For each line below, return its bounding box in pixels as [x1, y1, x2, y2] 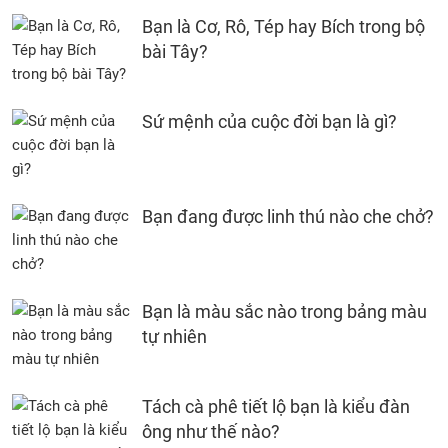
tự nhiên [142, 326, 207, 347]
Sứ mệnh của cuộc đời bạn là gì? [142, 111, 397, 132]
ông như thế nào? [142, 421, 280, 442]
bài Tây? [142, 41, 208, 62]
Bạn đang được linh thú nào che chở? [142, 206, 434, 227]
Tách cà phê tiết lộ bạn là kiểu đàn [142, 396, 410, 417]
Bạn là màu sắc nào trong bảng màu [142, 301, 427, 322]
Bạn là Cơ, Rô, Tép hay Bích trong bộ [142, 16, 425, 37]
